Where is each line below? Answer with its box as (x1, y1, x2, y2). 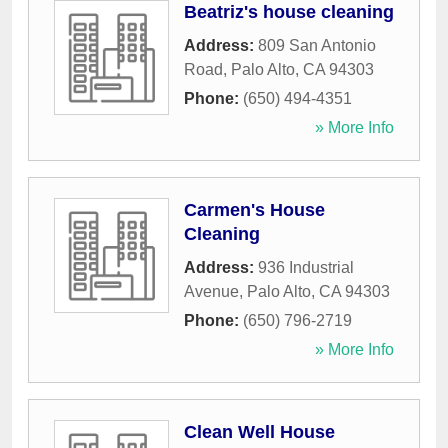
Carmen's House (184, 200, 325, 221)
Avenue (184, 283, 239, 301)
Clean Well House (184, 422, 335, 443)
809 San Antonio (258, 37, 376, 55)
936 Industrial (258, 259, 354, 277)
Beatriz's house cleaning (184, 2, 394, 23)
